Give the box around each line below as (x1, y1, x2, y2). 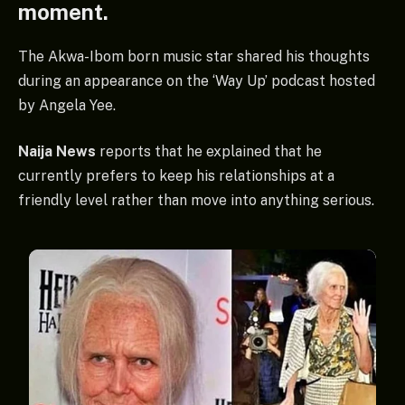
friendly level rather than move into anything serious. (18, 192, 374, 210)
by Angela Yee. (18, 96, 116, 114)
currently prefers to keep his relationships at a (18, 167, 334, 185)
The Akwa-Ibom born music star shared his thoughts (18, 47, 370, 65)
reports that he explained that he (96, 143, 322, 161)
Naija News (18, 143, 96, 161)
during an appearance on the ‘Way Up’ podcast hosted (18, 71, 375, 89)
